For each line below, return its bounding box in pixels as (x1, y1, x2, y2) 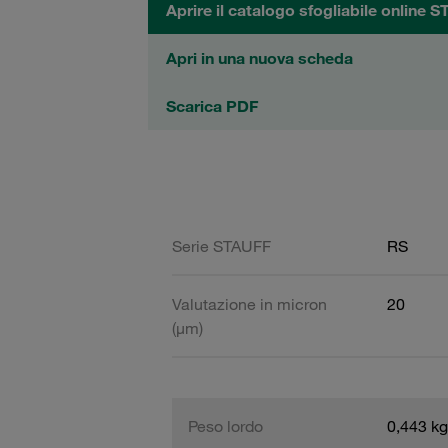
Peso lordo (188, 415, 263, 436)
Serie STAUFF (172, 235, 271, 256)
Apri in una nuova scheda (166, 48, 353, 68)
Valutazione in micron (172, 293, 327, 314)
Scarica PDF (166, 96, 258, 116)
